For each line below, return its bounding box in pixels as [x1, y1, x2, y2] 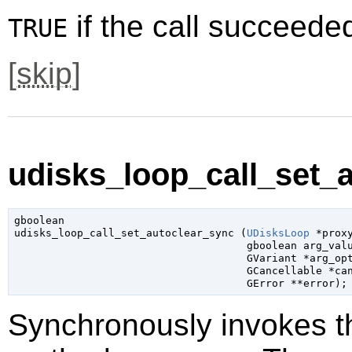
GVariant [246, 251, 297, 264]
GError [246, 277, 284, 289]
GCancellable [246, 264, 322, 277]
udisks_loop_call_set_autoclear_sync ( [13, 226, 247, 239]
